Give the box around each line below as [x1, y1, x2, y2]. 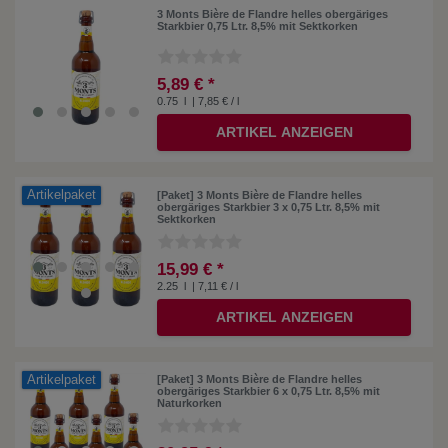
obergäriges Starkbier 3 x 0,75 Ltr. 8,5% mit [157, 200, 381, 213]
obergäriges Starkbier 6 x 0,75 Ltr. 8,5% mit [157, 385, 381, 398]
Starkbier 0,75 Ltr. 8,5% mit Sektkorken [157, 20, 359, 33]
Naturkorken [157, 397, 223, 410]
